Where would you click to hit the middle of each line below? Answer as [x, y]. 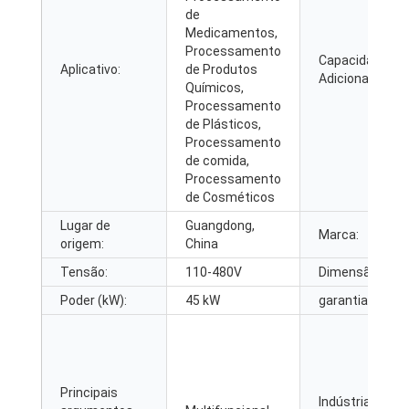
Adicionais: [350, 78]
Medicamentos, [231, 32]
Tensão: [84, 272]
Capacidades [357, 60]
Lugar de [85, 225]
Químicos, [215, 87]
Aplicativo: [90, 69]
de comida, [217, 160]
